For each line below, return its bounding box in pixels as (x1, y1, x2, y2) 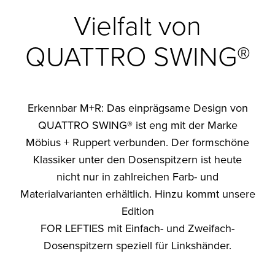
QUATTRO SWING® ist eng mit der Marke (37, 117, 238, 133)
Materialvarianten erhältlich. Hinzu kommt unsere (20, 186, 255, 202)
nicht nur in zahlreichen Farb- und (56, 169, 219, 185)
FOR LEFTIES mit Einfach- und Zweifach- (41, 220, 234, 236)
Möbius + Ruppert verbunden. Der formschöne (26, 134, 249, 150)
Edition (121, 203, 154, 219)
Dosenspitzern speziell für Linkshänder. (44, 238, 231, 254)
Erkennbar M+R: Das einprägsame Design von (27, 100, 248, 116)
